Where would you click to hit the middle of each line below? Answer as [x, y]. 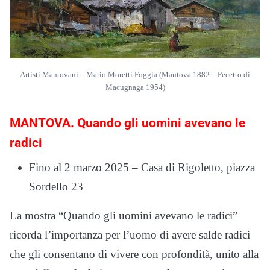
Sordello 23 [56, 186]
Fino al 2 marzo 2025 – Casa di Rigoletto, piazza [142, 167]
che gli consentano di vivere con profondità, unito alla [134, 254]
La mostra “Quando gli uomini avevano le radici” [124, 215]
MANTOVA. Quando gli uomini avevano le [127, 123]
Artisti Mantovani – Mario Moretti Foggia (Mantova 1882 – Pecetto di [135, 74]
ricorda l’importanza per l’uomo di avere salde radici [130, 234]
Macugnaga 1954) [135, 87]
